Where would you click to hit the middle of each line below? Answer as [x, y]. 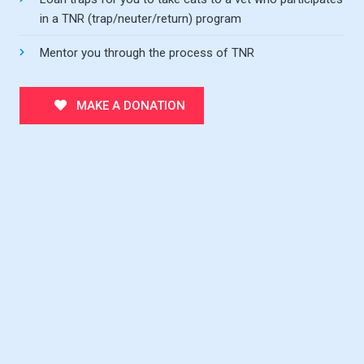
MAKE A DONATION [130, 106]
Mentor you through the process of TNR [147, 52]
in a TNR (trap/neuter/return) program [140, 18]
